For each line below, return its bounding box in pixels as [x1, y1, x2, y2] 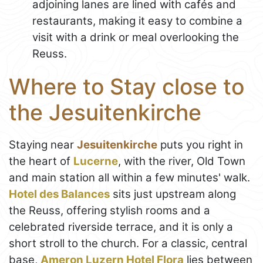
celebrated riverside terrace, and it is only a [9, 220, 233, 234]
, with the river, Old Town [118, 154, 245, 168]
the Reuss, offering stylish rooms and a [9, 203, 210, 217]
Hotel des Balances [9, 187, 110, 201]
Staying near [9, 137, 77, 151]
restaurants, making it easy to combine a [32, 14, 242, 28]
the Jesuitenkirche [9, 99, 201, 126]
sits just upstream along [110, 187, 236, 201]
